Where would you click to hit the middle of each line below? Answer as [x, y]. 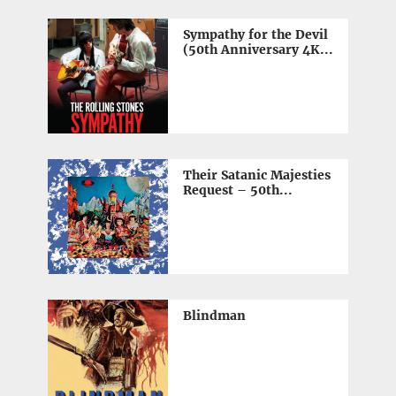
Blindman [214, 315]
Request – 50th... [237, 190]
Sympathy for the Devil [255, 34]
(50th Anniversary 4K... [258, 49]
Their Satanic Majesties [256, 175]
